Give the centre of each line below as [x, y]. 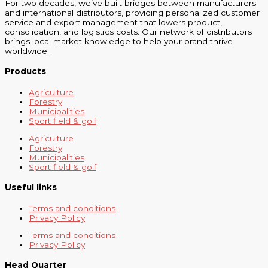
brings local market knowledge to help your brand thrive [119, 42]
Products [25, 71]
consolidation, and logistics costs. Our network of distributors [128, 32]
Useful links [31, 188]
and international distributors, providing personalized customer [132, 13]
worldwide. [27, 51]
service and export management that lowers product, [113, 22]
